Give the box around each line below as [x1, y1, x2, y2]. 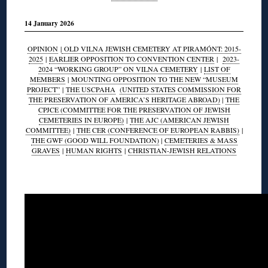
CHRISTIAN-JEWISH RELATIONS [128, 145, 236, 155]
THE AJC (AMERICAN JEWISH [130, 114, 229, 124]
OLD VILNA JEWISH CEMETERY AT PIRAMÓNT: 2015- [61, 43, 241, 53]
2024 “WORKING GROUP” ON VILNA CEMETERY [38, 63, 198, 74]
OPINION [27, 43, 58, 53]
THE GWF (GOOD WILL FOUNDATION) [31, 135, 159, 145]
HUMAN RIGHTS [66, 145, 122, 155]
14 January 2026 [25, 17, 75, 28]
